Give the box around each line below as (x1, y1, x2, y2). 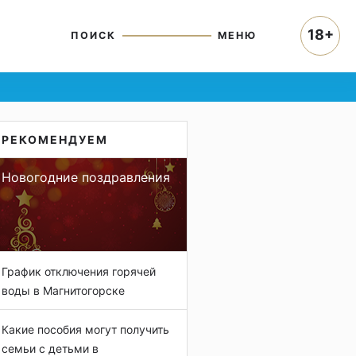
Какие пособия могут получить (2, 323, 169, 336)
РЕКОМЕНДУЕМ (2, 133, 108, 146)
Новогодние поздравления (2, 169, 170, 185)
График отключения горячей (2, 265, 156, 278)
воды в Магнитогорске (2, 284, 125, 297)
